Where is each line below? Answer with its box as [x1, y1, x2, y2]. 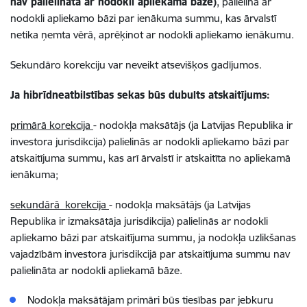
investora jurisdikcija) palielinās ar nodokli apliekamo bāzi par [10, 135, 289, 148]
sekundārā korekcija [10, 198, 109, 211]
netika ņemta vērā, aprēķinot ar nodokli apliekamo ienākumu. [10, 28, 294, 41]
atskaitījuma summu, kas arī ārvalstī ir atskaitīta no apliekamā [10, 151, 291, 164]
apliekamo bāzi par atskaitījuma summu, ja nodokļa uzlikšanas [10, 231, 296, 244]
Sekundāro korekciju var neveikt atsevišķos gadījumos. [10, 58, 262, 71]
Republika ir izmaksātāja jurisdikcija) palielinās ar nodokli [10, 214, 268, 228]
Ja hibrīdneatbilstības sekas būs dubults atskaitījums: [10, 88, 270, 101]
